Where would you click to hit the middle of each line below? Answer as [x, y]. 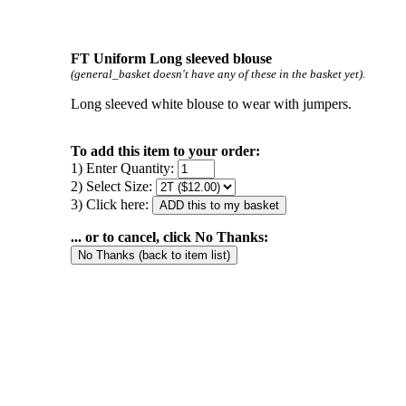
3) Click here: [111, 204]
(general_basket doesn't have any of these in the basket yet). [217, 74]
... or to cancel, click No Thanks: [169, 237]
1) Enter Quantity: [124, 168]
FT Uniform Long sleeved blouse [171, 58]
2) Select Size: [113, 186]
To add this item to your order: [165, 151]
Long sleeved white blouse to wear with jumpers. [211, 104]
